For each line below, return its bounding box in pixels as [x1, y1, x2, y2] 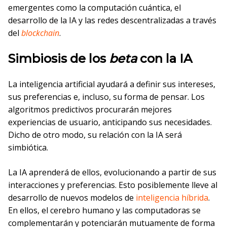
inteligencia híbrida [136, 192, 208, 204]
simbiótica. [8, 142, 48, 154]
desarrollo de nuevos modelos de [8, 192, 136, 204]
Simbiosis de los [8, 51, 109, 66]
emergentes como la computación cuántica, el [8, 2, 181, 14]
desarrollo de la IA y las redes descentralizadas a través [8, 15, 216, 26]
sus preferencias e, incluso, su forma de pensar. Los [8, 91, 205, 103]
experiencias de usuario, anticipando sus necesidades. [8, 117, 212, 128]
